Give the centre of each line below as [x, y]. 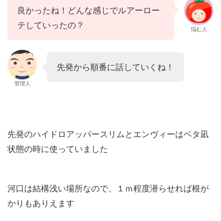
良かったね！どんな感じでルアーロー [89, 10]
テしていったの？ [51, 25]
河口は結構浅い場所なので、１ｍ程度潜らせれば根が [108, 188]
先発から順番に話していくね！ [115, 67]
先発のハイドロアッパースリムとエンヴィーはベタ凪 [108, 134]
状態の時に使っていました [58, 149]
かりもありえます [41, 203]
